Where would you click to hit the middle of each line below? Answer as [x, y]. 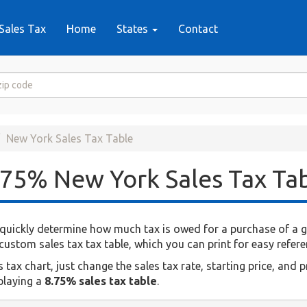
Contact [198, 29]
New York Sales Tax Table [70, 138]
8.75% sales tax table [101, 281]
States [133, 29]
